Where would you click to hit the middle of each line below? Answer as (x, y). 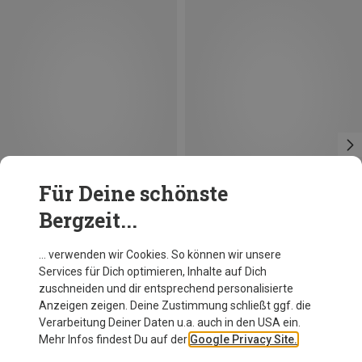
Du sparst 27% (221, 223)
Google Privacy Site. (244, 339)
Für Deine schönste (133, 194)
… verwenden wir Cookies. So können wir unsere (160, 255)
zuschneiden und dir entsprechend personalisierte (166, 288)
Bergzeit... (88, 220)
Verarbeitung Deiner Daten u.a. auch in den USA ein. (170, 322)
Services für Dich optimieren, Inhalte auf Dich (153, 271)
